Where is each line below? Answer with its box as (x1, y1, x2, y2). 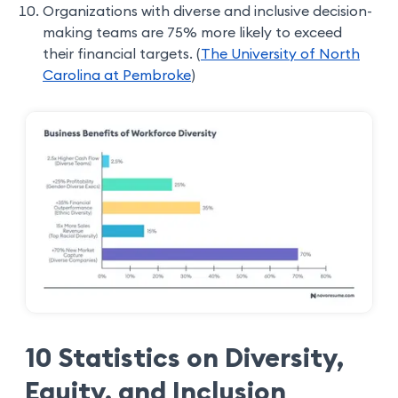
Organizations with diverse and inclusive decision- (43, 4, 372, 19)
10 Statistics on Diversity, (25, 346, 344, 373)
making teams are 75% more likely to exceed (43, 25, 342, 40)
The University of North (201, 46, 360, 61)
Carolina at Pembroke (43, 68, 191, 83)
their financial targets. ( (43, 46, 201, 61)
